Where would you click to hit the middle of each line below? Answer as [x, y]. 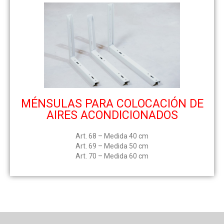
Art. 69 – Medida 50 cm [112, 146]
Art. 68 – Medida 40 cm [112, 136]
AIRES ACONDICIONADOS [112, 115]
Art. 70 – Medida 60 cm [112, 156]
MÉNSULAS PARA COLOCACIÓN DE [112, 104]
